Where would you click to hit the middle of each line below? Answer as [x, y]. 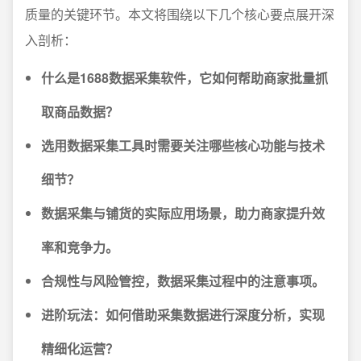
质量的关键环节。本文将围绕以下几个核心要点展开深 [180, 14]
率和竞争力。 [80, 247]
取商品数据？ [80, 112]
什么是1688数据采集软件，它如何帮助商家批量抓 [185, 78]
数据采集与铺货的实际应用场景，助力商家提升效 [183, 213]
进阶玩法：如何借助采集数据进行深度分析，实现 [183, 315]
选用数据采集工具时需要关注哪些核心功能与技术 [183, 145]
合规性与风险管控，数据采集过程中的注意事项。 [183, 281]
